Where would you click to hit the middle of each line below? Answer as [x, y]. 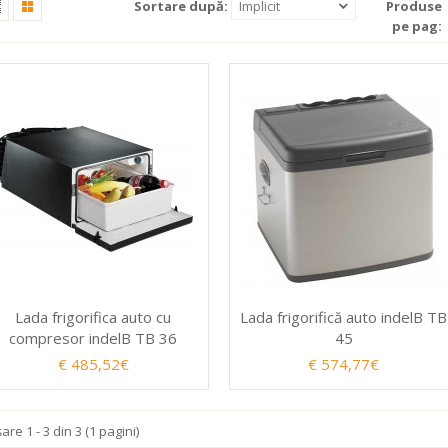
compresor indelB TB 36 [93, 337]
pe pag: [417, 25]
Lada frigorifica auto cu [93, 316]
